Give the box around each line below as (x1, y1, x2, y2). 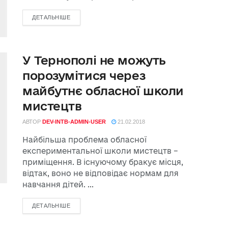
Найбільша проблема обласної (22, 135, 147, 144)
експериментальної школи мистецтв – (22, 146, 178, 155)
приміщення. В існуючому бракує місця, (22, 157, 183, 166)
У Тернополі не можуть (22, 53, 166, 67)
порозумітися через (22, 68, 146, 82)
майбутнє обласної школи (22, 83, 184, 97)
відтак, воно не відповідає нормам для (22, 168, 179, 178)
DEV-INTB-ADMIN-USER (42, 118, 106, 125)
